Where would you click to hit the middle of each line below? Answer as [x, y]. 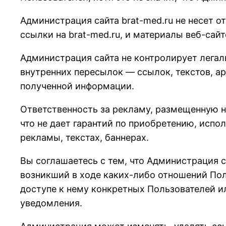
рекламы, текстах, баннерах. [84, 138]
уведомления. [51, 203]
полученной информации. [77, 86]
